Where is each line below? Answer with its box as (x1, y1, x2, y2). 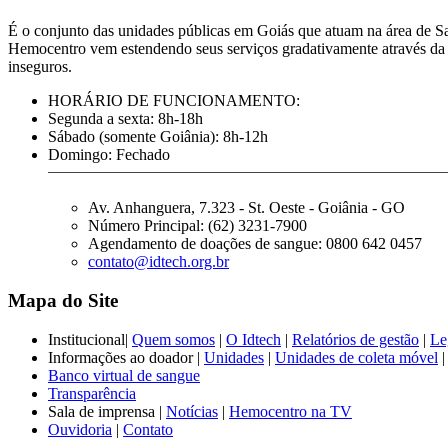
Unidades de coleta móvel (275, 348, 438, 366)
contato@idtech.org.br (88, 253, 229, 271)
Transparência (48, 384, 136, 402)
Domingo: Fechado (48, 146, 170, 164)
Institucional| (48, 330, 132, 348)
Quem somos (132, 330, 215, 348)
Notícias (166, 402, 218, 420)
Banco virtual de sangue (48, 366, 200, 384)
